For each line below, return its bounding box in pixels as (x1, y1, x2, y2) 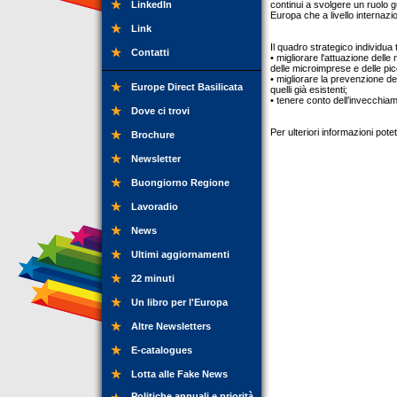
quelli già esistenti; (270, 84, 347, 95)
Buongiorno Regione (131, 177, 230, 188)
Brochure (131, 129, 175, 140)
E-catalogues (131, 345, 192, 355)
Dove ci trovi (131, 105, 190, 116)
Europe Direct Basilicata (131, 82, 243, 92)
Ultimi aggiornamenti (131, 249, 230, 260)
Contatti (131, 47, 169, 58)
